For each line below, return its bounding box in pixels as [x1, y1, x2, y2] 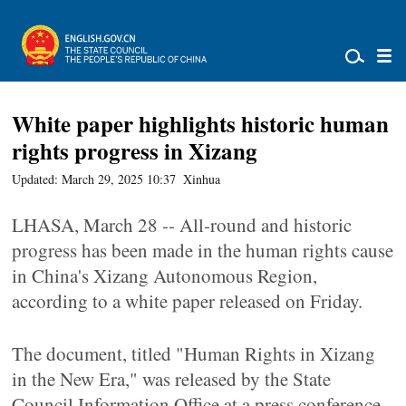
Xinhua [183, 170, 221, 188]
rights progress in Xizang [12, 134, 258, 168]
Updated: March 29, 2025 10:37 [12, 170, 177, 188]
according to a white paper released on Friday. [12, 288, 363, 314]
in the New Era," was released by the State [12, 366, 332, 391]
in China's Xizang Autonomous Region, [12, 263, 318, 288]
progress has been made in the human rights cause [12, 237, 394, 263]
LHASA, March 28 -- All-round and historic [12, 212, 353, 237]
